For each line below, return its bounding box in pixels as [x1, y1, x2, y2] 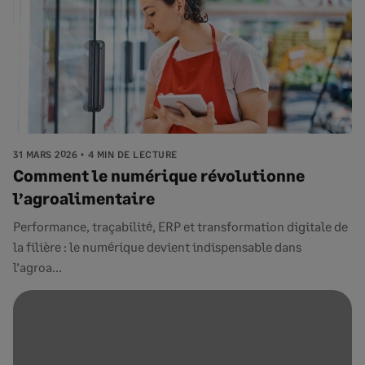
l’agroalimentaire [13, 188, 155, 208]
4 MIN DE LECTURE [87, 148, 178, 161]
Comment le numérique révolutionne [13, 165, 305, 185]
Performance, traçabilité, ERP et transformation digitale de [13, 218, 348, 234]
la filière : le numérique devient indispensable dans [13, 239, 301, 254]
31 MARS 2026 [13, 148, 77, 161]
